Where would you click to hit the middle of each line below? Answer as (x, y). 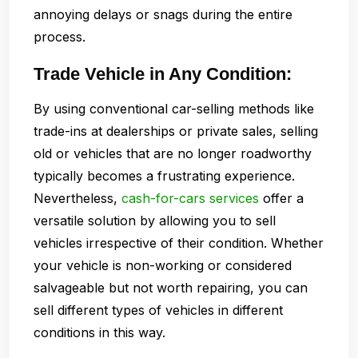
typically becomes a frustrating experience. (164, 175)
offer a (281, 198)
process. (60, 36)
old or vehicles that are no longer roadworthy (173, 153)
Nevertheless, (78, 198)
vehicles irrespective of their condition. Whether (179, 243)
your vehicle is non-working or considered (163, 265)
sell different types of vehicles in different (158, 310)
